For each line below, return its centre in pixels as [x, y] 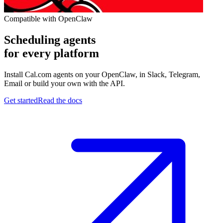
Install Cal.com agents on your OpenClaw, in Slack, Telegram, [102, 74]
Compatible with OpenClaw [48, 19]
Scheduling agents [50, 40]
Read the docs [60, 100]
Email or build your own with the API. [64, 83]
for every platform [52, 53]
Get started [21, 100]
